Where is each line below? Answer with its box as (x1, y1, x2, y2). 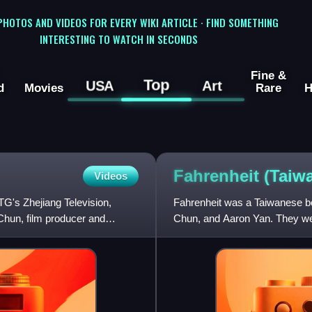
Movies (24, 81, 63, 95)
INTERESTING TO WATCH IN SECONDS (39, 31, 198, 47)
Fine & (250, 68, 286, 83)
